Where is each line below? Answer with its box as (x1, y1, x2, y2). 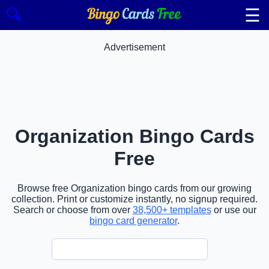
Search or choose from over (13, 204, 133, 215)
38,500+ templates (132, 204, 211, 215)
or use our (211, 204, 256, 215)
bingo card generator (89, 215, 177, 226)
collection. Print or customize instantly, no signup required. (11, 193, 258, 204)
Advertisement (104, 42, 165, 52)
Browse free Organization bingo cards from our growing (17, 183, 252, 193)
